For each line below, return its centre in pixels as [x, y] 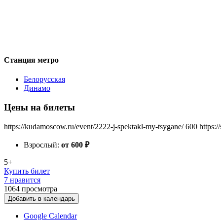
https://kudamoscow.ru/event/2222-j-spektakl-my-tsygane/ [94, 126]
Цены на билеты [39, 107]
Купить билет [27, 171]
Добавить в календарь [41, 198]
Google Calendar [50, 216]
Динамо [37, 88]
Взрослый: [42, 145]
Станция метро [31, 60]
